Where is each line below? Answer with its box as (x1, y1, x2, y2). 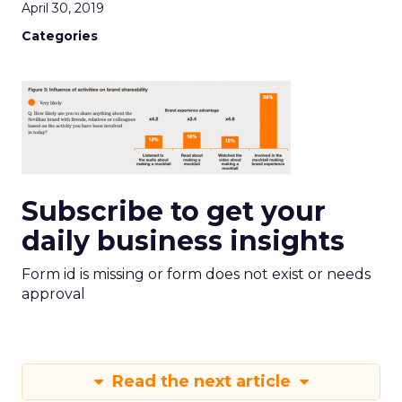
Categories (22, 28, 98, 44)
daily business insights (22, 224, 345, 258)
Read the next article (107, 371, 295, 391)
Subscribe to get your (22, 195, 326, 228)
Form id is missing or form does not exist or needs (22, 266, 371, 283)
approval (22, 285, 85, 302)
